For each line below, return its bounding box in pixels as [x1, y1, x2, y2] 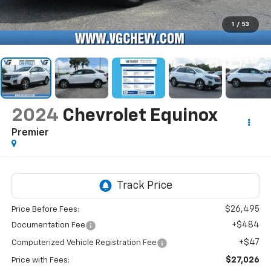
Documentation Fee [11, 221, 85, 230]
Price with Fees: [11, 256, 70, 265]
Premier [11, 128, 49, 138]
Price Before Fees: [11, 206, 79, 214]
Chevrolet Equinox [62, 106, 217, 125]
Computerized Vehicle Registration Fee [11, 239, 157, 247]
